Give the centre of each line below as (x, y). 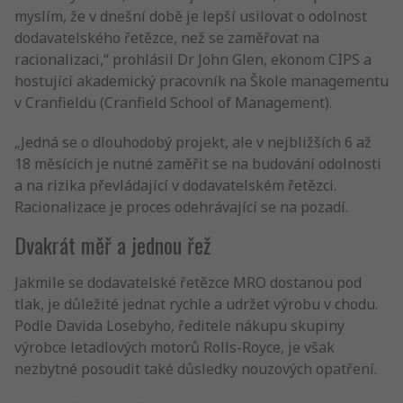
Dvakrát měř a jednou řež (112, 245)
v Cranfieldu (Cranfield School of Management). (173, 103)
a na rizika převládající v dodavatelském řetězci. (175, 185)
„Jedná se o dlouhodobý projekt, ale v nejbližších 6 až (193, 142)
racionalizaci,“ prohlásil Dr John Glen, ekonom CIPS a (193, 59)
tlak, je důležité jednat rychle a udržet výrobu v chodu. (196, 304)
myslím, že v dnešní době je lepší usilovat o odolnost (191, 16)
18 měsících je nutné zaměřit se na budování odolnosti (198, 164)
